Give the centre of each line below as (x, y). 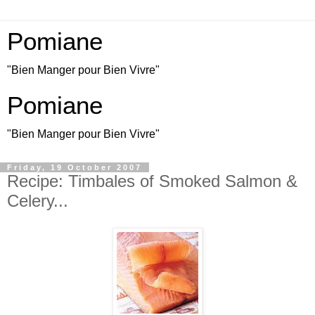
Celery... (38, 201)
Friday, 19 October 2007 (75, 167)
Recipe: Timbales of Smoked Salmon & (152, 181)
